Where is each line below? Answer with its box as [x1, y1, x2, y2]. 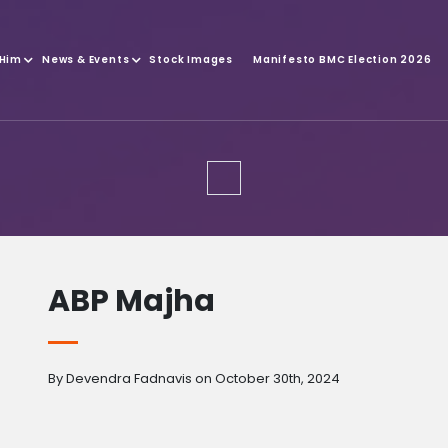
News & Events [41, 52, 130, 67]
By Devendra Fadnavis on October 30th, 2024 [48, 368, 340, 388]
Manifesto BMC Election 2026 [252, 52, 432, 67]
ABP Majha [48, 279, 215, 322]
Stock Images [149, 52, 233, 67]
